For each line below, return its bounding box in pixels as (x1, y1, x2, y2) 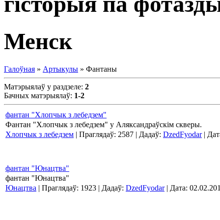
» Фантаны (78, 65, 117, 74)
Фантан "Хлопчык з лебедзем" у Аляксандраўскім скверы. (5, 120, 202, 129)
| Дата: (165, 184, 190, 192)
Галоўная (4, 65, 35, 74)
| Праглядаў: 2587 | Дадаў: (74, 130, 163, 139)
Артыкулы (43, 65, 78, 74)
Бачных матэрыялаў (4, 91, 70, 100)
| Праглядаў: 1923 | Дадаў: (36, 184, 126, 192)
